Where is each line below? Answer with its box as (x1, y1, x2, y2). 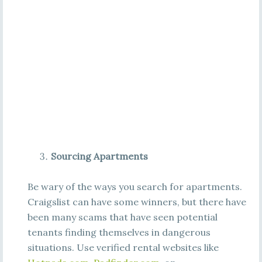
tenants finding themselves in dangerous (27, 226, 211, 238)
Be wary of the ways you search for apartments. (27, 181, 242, 192)
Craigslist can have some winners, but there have (27, 196, 246, 208)
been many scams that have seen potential (27, 211, 218, 223)
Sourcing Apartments (50, 150, 148, 162)
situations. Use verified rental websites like (27, 242, 219, 253)
